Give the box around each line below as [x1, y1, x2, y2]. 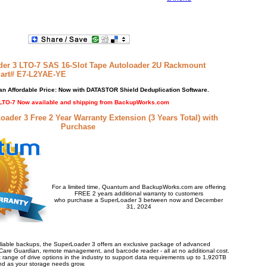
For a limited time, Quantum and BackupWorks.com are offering [51, 184, 226, 190]
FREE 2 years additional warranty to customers [74, 190, 203, 197]
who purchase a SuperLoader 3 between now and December [54, 197, 223, 203]
